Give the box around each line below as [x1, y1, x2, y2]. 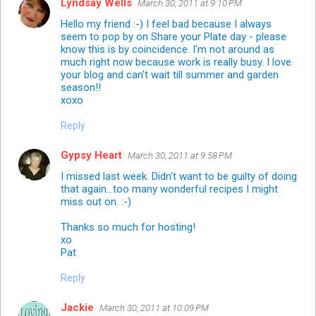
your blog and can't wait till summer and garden [61, 68, 279, 81]
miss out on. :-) [61, 195, 131, 208]
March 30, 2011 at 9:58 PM [128, 150, 232, 161]
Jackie [61, 300, 94, 314]
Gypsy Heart [61, 148, 122, 162]
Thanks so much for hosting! [61, 220, 195, 233]
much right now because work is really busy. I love [61, 55, 291, 68]
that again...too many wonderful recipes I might [61, 182, 278, 195]
